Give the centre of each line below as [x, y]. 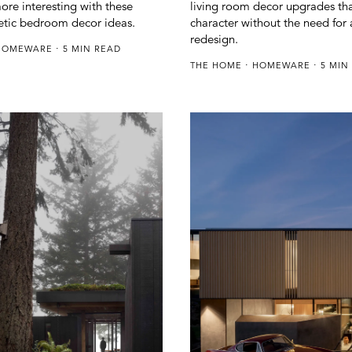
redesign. [214, 38]
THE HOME [217, 65]
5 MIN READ [91, 48]
